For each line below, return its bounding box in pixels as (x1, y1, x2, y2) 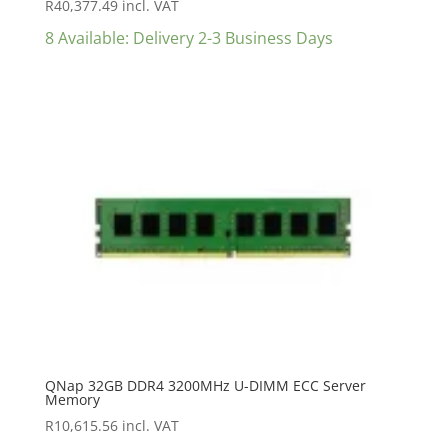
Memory (44, 389, 100, 409)
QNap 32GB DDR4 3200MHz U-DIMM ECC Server (44, 375, 366, 395)
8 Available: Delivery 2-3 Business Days (44, 26, 333, 49)
